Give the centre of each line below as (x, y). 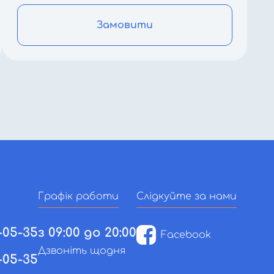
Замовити (125, 25)
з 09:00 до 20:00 (87, 233)
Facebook (186, 235)
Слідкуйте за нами (187, 196)
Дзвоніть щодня (82, 251)
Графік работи (78, 196)
